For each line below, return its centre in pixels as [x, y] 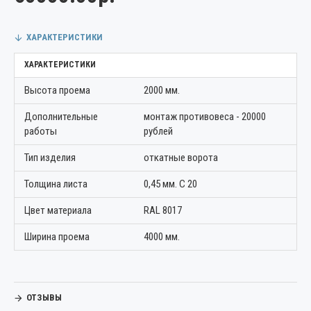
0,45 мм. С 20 [170, 184]
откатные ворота [181, 158]
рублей [158, 131]
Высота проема [57, 90]
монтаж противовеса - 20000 [205, 117]
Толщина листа [56, 184]
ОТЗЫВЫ [44, 297]
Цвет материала [58, 210]
